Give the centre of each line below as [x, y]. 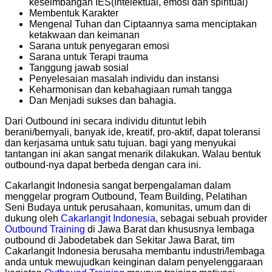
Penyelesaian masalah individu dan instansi [124, 79]
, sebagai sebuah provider [211, 219]
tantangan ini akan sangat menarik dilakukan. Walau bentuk [133, 154]
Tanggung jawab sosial [79, 68]
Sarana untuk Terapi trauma [89, 57]
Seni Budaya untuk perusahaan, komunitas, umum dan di [128, 208]
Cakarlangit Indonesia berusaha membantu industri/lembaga [135, 251]
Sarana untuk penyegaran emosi [99, 46]
